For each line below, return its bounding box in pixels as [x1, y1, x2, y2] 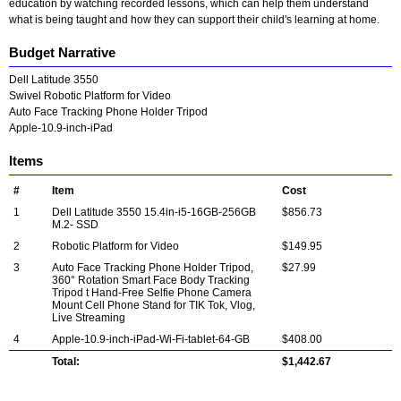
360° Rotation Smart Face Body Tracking [52, 274, 250, 286]
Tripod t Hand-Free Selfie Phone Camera [52, 286, 252, 299]
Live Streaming [52, 311, 125, 324]
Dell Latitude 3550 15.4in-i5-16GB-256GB [52, 206, 256, 218]
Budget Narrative [9, 46, 115, 60]
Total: [52, 355, 80, 368]
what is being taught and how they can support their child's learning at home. [9, 13, 382, 26]
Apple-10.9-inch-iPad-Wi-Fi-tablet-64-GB [52, 333, 250, 346]
